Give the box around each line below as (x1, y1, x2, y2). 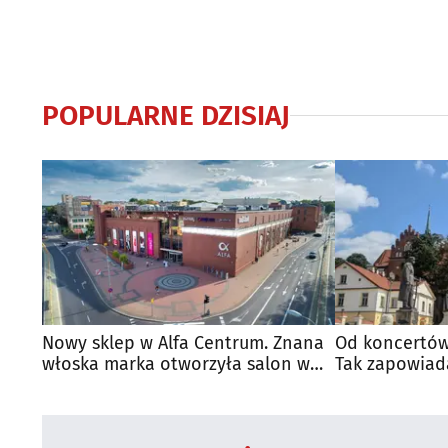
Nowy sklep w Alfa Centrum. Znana (42, 331, 324, 354)
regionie (335, 373, 402, 396)
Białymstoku (42, 373, 143, 396)
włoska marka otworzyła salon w (42, 352, 310, 375)
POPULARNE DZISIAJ (42, 98, 290, 132)
